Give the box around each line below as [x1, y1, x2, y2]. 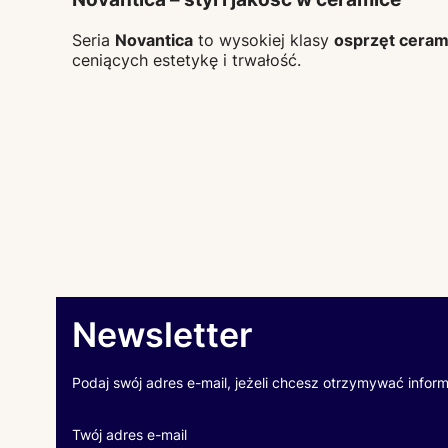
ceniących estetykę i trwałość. [72, 49, 301, 70]
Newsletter [72, 313, 252, 355]
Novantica [115, 29, 193, 50]
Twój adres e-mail [72, 425, 187, 443]
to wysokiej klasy [193, 29, 334, 50]
